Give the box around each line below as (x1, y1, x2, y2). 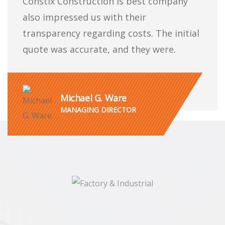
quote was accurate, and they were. (23, 43, 176, 56)
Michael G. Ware (60, 92, 127, 104)
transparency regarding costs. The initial (23, 27, 199, 40)
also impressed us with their (23, 11, 146, 24)
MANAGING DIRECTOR (60, 105, 136, 115)
